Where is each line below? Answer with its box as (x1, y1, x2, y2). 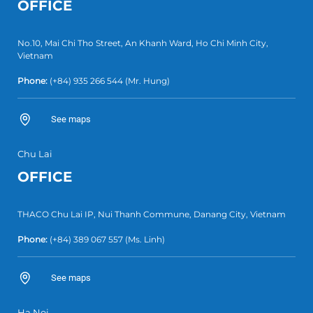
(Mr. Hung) (123, 75, 170, 87)
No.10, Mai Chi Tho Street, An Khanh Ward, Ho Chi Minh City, (17, 38, 268, 49)
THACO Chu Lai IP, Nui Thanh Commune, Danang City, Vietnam (17, 209, 286, 220)
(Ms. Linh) (123, 234, 165, 245)
